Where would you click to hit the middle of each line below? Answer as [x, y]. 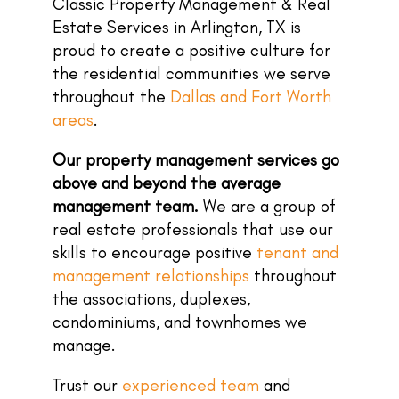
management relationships [151, 276]
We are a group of [267, 206]
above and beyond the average [167, 183]
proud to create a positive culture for [191, 50]
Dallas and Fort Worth [251, 97]
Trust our [87, 385]
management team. [126, 206]
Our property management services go [196, 160]
